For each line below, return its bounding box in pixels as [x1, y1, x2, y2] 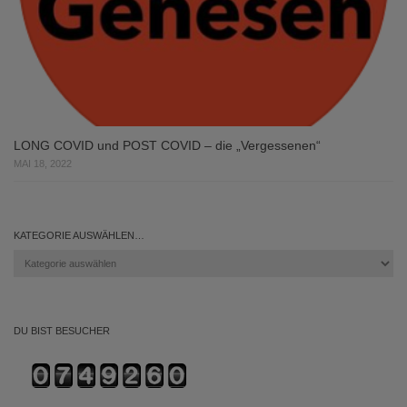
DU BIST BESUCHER [14, 325, 110, 337]
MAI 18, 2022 [14, 158, 72, 170]
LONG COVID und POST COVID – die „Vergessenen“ [14, 139, 321, 154]
